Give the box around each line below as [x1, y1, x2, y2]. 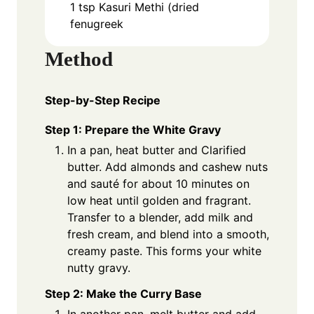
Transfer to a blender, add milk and [67, 210, 253, 224]
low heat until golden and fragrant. [67, 193, 251, 207]
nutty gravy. [67, 260, 130, 275]
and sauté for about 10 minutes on [67, 176, 250, 191]
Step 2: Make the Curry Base [45, 286, 202, 301]
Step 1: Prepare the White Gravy [45, 122, 221, 137]
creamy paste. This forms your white [67, 243, 261, 258]
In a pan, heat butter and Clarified [67, 142, 246, 157]
